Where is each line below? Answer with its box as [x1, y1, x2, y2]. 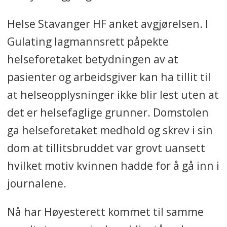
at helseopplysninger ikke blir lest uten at [7, 87, 219, 102]
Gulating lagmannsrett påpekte [7, 33, 169, 49]
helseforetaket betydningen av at [7, 51, 178, 66]
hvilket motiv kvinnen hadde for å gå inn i [7, 158, 219, 173]
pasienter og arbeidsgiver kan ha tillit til [7, 69, 211, 84]
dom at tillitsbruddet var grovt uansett [7, 140, 205, 155]
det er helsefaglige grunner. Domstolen [7, 104, 209, 120]
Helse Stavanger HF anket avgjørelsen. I [7, 16, 208, 31]
